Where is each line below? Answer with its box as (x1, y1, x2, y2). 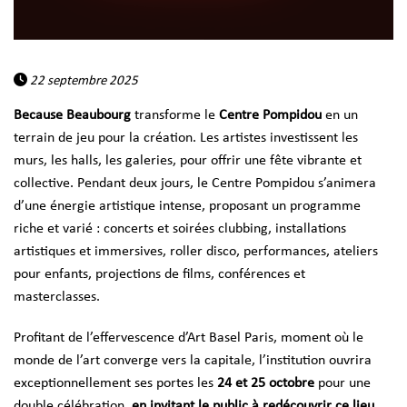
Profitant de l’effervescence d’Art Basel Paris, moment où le (14, 330, 363, 345)
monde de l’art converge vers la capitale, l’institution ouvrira (14, 352, 372, 368)
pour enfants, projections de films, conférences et (14, 266, 305, 282)
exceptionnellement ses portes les (14, 375, 217, 391)
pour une (318, 375, 371, 391)
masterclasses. (14, 289, 100, 304)
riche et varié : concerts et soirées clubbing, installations (14, 221, 346, 236)
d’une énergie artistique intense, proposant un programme (14, 198, 361, 213)
